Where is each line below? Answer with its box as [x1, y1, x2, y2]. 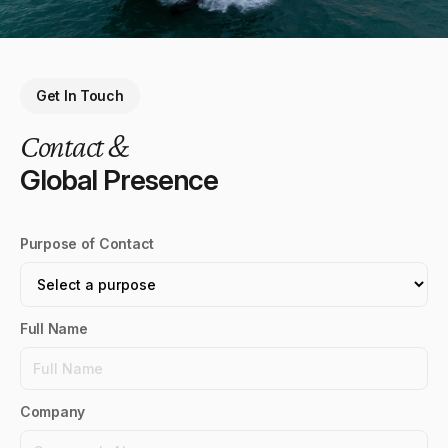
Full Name [20, 319, 88, 337]
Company [20, 402, 86, 420]
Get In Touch [36, 86, 124, 104]
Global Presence [20, 162, 219, 197]
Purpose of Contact [20, 234, 154, 252]
